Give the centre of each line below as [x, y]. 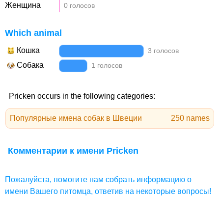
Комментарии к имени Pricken [73, 151]
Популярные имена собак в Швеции [76, 118]
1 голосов [106, 65]
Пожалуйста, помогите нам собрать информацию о [98, 179]
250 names [190, 118]
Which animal [33, 33]
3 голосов [163, 51]
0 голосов [78, 5]
